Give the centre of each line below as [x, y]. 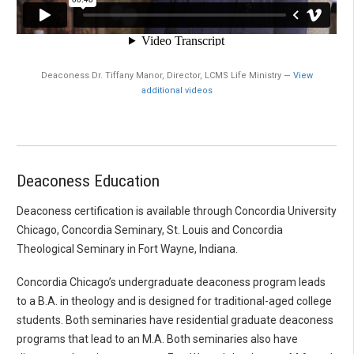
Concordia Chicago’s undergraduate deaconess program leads [171, 282]
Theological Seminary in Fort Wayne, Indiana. [127, 249]
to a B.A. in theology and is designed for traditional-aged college [174, 301]
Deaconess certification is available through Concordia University [177, 211]
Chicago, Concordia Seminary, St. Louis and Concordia [150, 230]
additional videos [177, 90]
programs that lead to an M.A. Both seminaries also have [157, 339]
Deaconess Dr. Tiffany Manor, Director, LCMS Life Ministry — [167, 75]
